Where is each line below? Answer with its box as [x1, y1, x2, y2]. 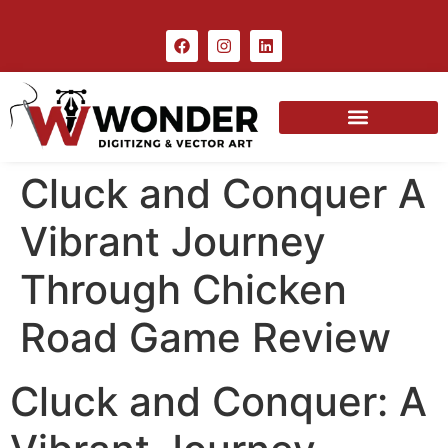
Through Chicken [20, 265, 347, 315]
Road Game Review [20, 313, 391, 363]
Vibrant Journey [20, 217, 326, 267]
